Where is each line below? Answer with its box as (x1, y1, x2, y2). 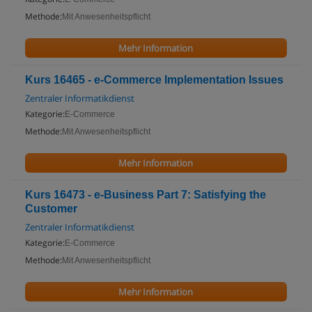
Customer (25, 203, 77, 214)
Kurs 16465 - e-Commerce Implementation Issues (25, 74, 283, 86)
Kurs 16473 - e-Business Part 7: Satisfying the (25, 189, 266, 201)
